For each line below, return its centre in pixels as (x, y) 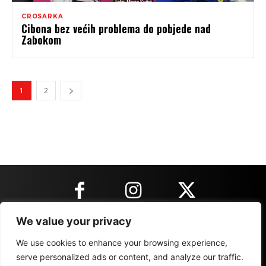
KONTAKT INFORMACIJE (133, 231)
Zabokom (41, 39)
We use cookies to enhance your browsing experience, (122, 243)
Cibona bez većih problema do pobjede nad (116, 28)
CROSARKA (42, 16)
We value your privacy (74, 221)
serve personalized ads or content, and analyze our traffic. (130, 257)
